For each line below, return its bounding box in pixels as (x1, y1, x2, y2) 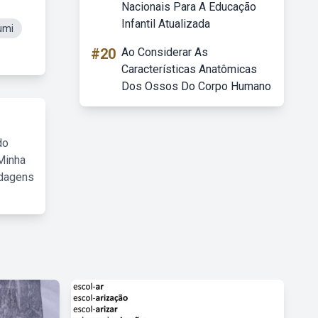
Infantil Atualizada (121, 17, 210, 31)
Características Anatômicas (121, 62, 257, 76)
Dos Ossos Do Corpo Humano (121, 79, 271, 93)
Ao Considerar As (121, 45, 208, 59)
